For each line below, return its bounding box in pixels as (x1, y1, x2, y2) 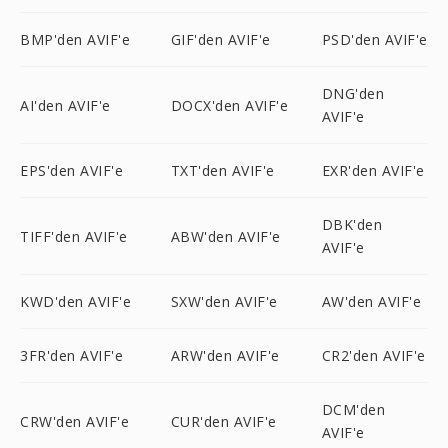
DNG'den (321, 84, 385, 103)
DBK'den (321, 215, 383, 234)
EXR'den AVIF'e (321, 161, 425, 180)
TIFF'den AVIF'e (20, 226, 128, 246)
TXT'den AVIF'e (170, 161, 275, 180)
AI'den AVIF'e (20, 95, 111, 115)
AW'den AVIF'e (321, 292, 422, 311)
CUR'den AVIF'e (170, 411, 277, 431)
